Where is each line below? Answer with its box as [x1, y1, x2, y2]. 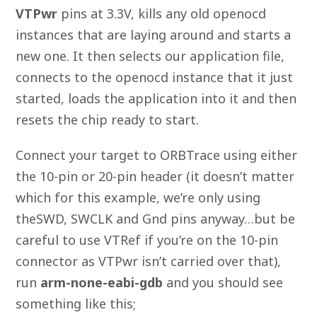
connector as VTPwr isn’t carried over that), [16, 252, 281, 270]
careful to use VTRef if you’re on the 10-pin [16, 231, 278, 248]
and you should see [163, 273, 283, 291]
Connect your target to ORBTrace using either [16, 146, 297, 163]
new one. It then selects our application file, [16, 47, 284, 64]
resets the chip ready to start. [16, 110, 199, 128]
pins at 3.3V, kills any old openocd [57, 4, 266, 22]
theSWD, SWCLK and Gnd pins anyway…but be [16, 209, 295, 227]
